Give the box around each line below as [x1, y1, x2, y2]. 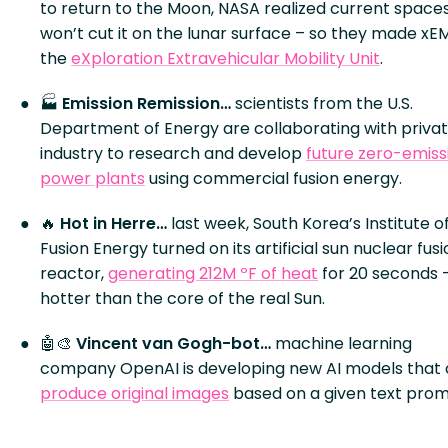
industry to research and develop [40, 142, 306, 165]
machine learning [275, 332, 412, 355]
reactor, [40, 262, 108, 285]
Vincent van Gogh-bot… [76, 332, 275, 355]
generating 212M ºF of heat [108, 262, 318, 285]
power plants [40, 167, 145, 190]
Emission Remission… [62, 92, 231, 115]
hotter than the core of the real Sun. [40, 287, 325, 310]
